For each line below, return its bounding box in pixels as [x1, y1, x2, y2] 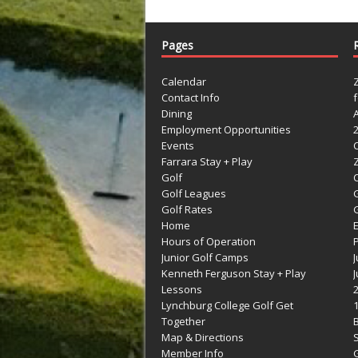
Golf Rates [161, 201, 213, 217]
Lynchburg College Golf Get [161, 297, 293, 312]
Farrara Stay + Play [161, 153, 253, 169]
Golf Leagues [161, 185, 226, 201]
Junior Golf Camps [161, 249, 249, 265]
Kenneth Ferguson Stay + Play [161, 265, 306, 280]
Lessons [161, 281, 202, 296]
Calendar [161, 74, 206, 89]
